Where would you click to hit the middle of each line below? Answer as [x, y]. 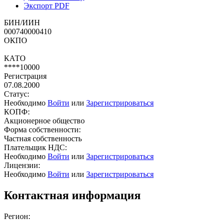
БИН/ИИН [22, 22]
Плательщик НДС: [35, 147]
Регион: [17, 216]
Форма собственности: [42, 129]
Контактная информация [72, 195]
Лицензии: [22, 165]
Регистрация [25, 76]
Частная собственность [43, 138]
